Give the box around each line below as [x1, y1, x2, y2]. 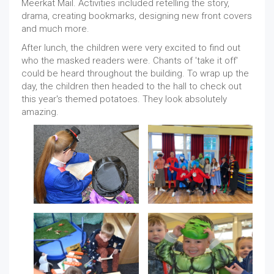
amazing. [21, 106, 59, 117]
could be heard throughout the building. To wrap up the [21, 68, 249, 79]
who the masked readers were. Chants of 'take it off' [21, 55, 238, 66]
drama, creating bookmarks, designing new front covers [21, 10, 252, 21]
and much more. [21, 23, 89, 34]
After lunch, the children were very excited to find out [21, 42, 240, 53]
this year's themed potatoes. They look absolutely [21, 94, 227, 105]
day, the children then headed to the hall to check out [21, 81, 242, 92]
